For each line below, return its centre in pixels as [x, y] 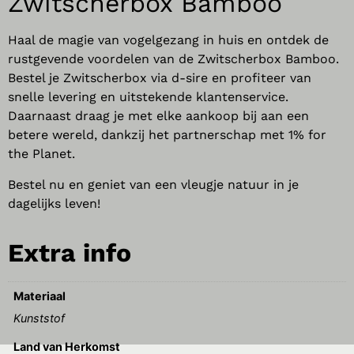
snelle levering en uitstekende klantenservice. [148, 97]
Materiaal [40, 296]
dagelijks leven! [54, 203]
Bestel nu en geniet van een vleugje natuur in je [153, 184]
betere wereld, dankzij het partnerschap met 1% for [167, 135]
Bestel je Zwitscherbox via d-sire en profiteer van [160, 78]
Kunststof [40, 318]
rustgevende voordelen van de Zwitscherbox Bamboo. [173, 59]
